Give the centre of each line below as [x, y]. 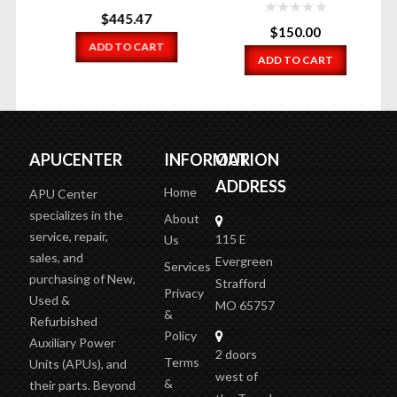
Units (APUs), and [78, 374]
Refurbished [63, 331]
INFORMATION [222, 170]
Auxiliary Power [72, 353]
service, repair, [68, 246]
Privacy [184, 303]
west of [237, 386]
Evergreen [245, 271]
